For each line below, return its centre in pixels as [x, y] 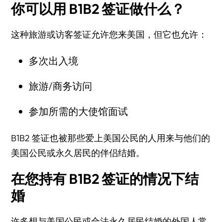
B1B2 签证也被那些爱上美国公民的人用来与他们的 [111, 138]
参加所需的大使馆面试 [78, 111]
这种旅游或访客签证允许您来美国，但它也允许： [109, 34]
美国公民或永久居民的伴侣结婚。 [78, 153]
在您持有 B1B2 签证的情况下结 [105, 179]
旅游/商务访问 [60, 86]
